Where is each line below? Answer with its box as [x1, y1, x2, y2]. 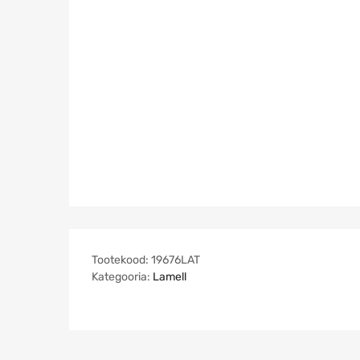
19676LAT [151, 253, 200, 268]
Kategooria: [92, 270, 153, 284]
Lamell [153, 270, 186, 284]
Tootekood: [92, 253, 151, 268]
